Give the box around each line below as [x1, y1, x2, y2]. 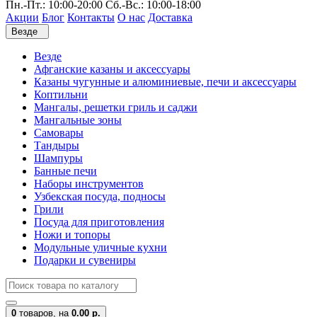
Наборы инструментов [34, 178, 144, 190]
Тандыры [34, 139, 79, 151]
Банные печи [34, 165, 97, 177]
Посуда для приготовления [34, 216, 164, 228]
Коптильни [34, 88, 88, 100]
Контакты [67, 11, 115, 23]
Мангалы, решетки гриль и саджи [34, 101, 197, 113]
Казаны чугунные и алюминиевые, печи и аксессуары [34, 76, 296, 88]
